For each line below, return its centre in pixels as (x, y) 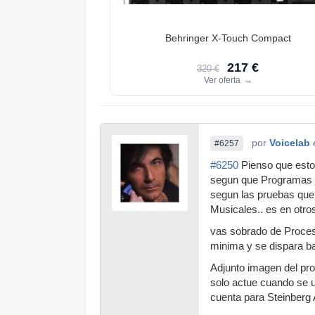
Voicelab (290, 142)
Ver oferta (223, 80)
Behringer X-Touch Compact (228, 38)
